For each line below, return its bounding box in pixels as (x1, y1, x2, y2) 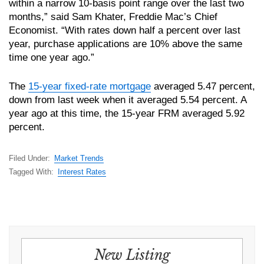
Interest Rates (58, 167, 106, 177)
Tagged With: (9, 167, 56, 177)
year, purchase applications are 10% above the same (9, 38, 242, 50)
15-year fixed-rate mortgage (28, 81, 151, 93)
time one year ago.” (9, 52, 94, 64)
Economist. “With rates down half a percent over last (9, 25, 240, 37)
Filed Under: (9, 154, 52, 163)
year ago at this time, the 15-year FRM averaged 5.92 (9, 108, 245, 120)
